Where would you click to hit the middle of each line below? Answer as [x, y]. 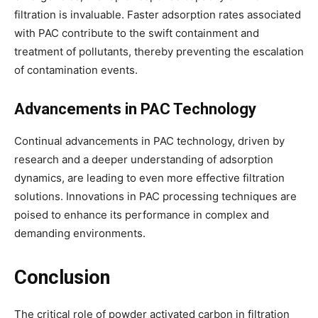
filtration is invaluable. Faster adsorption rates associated [158, 14]
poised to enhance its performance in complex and [142, 214]
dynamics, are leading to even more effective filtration [149, 177]
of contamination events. [76, 70]
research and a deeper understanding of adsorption [144, 159]
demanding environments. [80, 233]
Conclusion [62, 277]
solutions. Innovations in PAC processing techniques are [155, 196]
